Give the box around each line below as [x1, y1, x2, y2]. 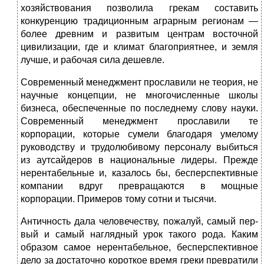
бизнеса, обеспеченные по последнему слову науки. [21, 103, 258, 114]
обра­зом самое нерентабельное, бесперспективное [21, 242, 258, 253]
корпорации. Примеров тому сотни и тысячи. [21, 194, 216, 204]
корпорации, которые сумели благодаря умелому [21, 129, 258, 140]
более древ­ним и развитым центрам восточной [21, 29, 258, 39]
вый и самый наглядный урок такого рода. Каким [21, 229, 258, 240]
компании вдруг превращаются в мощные [21, 181, 258, 192]
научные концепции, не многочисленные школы [21, 90, 258, 101]
